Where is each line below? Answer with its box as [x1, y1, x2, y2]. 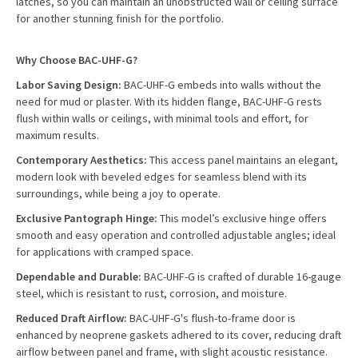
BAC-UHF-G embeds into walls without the [121, 78, 321, 92]
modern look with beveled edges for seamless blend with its [16, 169, 307, 184]
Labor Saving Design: [16, 78, 121, 92]
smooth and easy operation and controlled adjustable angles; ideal [16, 228, 336, 242]
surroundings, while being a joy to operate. [16, 186, 223, 201]
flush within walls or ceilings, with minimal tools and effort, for [16, 111, 308, 125]
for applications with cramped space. [16, 245, 196, 259]
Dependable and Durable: [16, 269, 144, 284]
